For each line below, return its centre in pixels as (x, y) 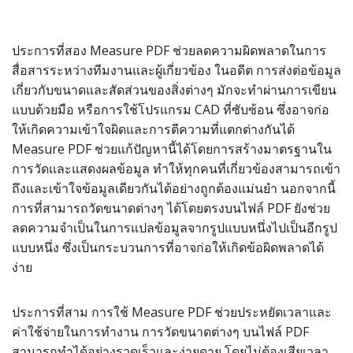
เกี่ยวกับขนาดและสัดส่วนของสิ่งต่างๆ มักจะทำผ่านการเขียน (174, 90)
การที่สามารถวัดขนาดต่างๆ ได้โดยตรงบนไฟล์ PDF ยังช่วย (171, 208)
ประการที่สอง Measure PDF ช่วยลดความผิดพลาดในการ (169, 50)
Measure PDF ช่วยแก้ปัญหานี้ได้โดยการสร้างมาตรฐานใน (172, 149)
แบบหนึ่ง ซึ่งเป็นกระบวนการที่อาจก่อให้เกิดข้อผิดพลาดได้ (168, 247)
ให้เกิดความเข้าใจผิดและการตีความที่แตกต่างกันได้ (153, 129)
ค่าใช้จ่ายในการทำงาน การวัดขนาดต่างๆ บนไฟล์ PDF (160, 332)
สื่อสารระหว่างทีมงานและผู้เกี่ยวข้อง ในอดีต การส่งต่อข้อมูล (176, 70)
